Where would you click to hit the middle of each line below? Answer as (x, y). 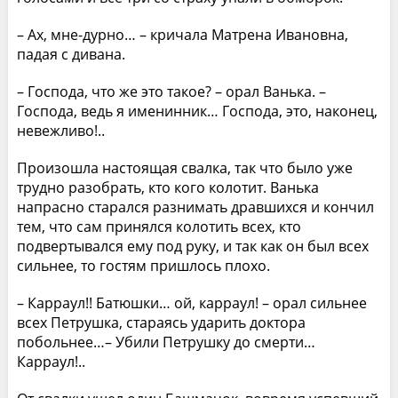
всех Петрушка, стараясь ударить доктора (161, 322)
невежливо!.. (60, 130)
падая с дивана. (71, 54)
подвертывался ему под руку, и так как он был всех (192, 246)
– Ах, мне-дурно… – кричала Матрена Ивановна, (182, 34)
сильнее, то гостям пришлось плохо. (143, 265)
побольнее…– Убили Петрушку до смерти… (166, 342)
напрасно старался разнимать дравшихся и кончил (195, 207)
